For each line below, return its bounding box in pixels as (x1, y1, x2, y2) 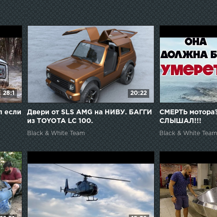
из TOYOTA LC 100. (27, 118, 93, 124)
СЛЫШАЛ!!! (159, 118, 201, 124)
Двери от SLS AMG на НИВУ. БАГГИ (27, 109, 152, 115)
